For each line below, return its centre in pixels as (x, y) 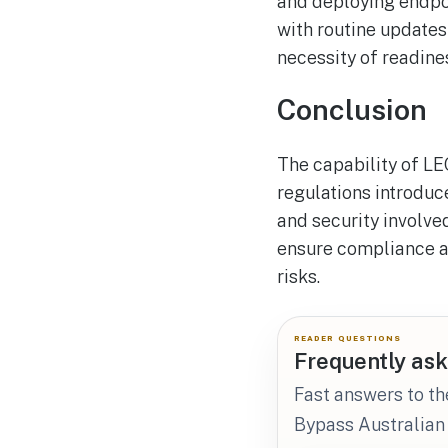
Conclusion (351, 110)
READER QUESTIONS (347, 338)
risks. (298, 276)
